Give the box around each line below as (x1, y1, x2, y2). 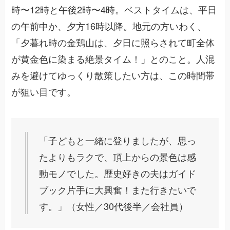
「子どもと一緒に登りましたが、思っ (39, 133, 197, 147)
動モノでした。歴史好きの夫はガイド (39, 166, 197, 180)
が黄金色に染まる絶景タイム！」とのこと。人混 (11, 52, 215, 66)
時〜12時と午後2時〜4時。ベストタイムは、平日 (11, 3, 217, 16)
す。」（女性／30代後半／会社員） (39, 199, 188, 213)
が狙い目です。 (11, 85, 76, 99)
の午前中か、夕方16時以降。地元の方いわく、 (11, 19, 207, 33)
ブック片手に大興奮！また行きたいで (39, 183, 197, 197)
